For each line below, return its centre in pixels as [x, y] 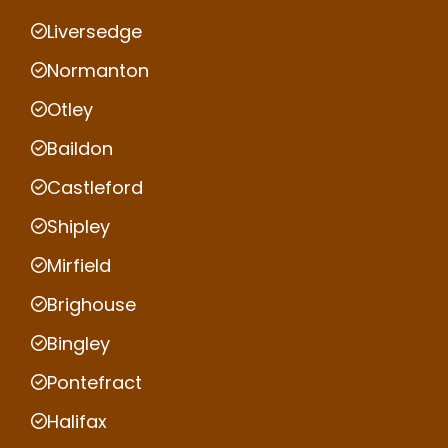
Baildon [80, 148]
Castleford [95, 187]
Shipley [78, 226]
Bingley [78, 343]
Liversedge [94, 31]
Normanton [98, 70]
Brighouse [91, 304]
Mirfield [79, 265]
